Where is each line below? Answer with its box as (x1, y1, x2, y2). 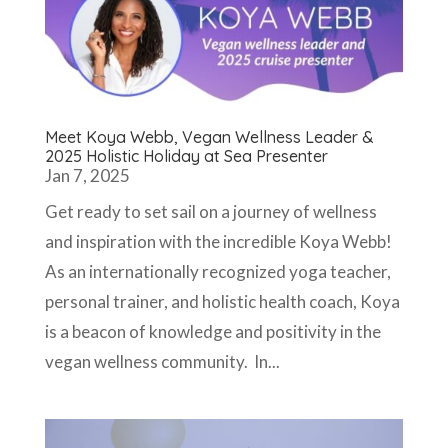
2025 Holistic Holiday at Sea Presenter (44, 145, 328, 166)
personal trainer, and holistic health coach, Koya (44, 290, 400, 312)
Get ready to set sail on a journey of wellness (44, 200, 377, 222)
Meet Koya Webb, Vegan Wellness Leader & (44, 126, 374, 147)
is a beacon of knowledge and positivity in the (44, 320, 381, 342)
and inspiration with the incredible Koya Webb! (44, 230, 392, 252)
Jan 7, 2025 (44, 164, 130, 186)
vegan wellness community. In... (44, 350, 280, 372)
